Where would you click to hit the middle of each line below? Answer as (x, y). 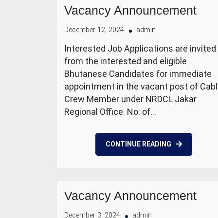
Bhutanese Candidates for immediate (138, 74)
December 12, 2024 (94, 30)
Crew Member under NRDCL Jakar (130, 99)
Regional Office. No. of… (110, 112)
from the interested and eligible (126, 61)
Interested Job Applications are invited (140, 48)
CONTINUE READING (138, 144)
